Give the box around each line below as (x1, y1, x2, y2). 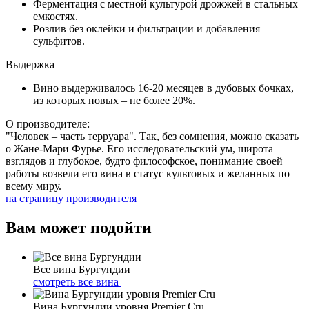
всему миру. (6, 179, 61, 192)
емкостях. (33, 10, 78, 22)
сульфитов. (33, 34, 85, 47)
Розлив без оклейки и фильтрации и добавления (33, 22, 260, 34)
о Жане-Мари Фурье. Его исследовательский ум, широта (6, 142, 273, 154)
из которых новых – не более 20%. (33, 94, 195, 106)
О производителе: (6, 117, 90, 130)
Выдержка (6, 58, 54, 70)
